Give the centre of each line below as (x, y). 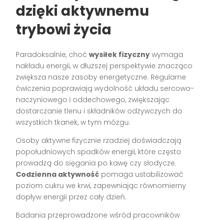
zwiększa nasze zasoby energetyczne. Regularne (101, 77)
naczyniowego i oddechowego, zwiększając (93, 100)
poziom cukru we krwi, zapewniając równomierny (101, 186)
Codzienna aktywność (58, 175)
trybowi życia (64, 30)
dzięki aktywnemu (83, 11)
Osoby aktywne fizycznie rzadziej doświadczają (99, 141)
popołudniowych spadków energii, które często (99, 152)
